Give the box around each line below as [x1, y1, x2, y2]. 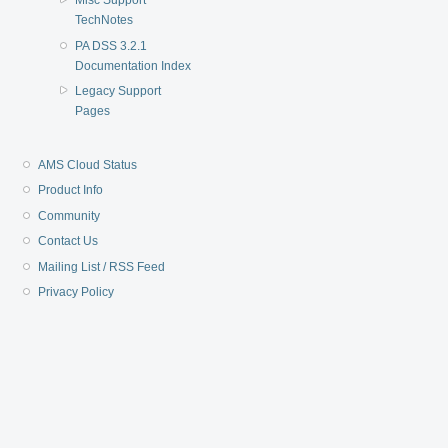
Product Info [38, 183, 104, 198]
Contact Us [38, 234, 99, 249]
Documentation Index [74, 58, 191, 73]
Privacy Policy [38, 285, 115, 300]
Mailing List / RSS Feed [38, 259, 166, 274]
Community [38, 208, 101, 223]
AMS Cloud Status [38, 157, 138, 172]
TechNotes [74, 13, 133, 28]
